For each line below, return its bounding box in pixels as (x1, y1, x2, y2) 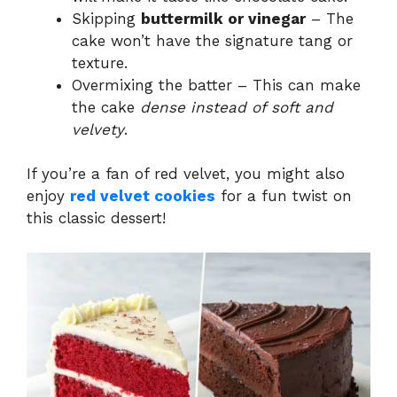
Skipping (72, 9, 141, 27)
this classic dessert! (27, 209, 166, 228)
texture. (72, 53, 128, 72)
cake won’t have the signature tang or (72, 31, 353, 50)
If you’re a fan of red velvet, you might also (27, 165, 345, 183)
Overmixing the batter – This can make (72, 75, 361, 94)
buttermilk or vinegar (141, 9, 306, 27)
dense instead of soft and (140, 97, 333, 116)
